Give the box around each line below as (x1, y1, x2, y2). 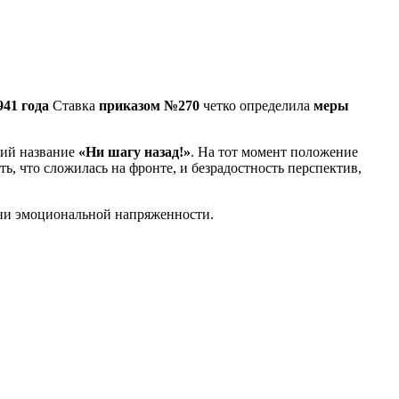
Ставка (49, 98, 99, 114)
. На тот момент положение (191, 144, 358, 160)
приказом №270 (99, 98, 199, 114)
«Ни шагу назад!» (78, 144, 191, 160)
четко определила (199, 98, 313, 114)
